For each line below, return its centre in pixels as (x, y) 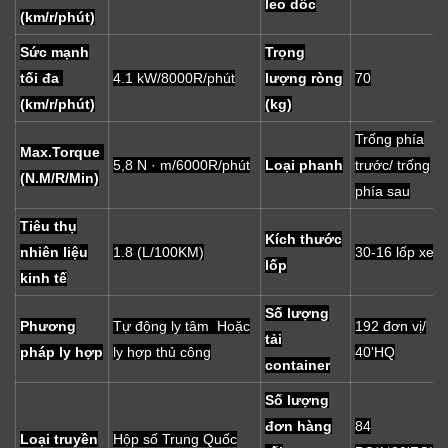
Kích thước (303, 239)
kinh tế (43, 278)
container (297, 365)
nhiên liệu (54, 252)
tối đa (41, 78)
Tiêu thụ (48, 226)
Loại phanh (304, 165)
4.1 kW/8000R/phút (174, 78)
